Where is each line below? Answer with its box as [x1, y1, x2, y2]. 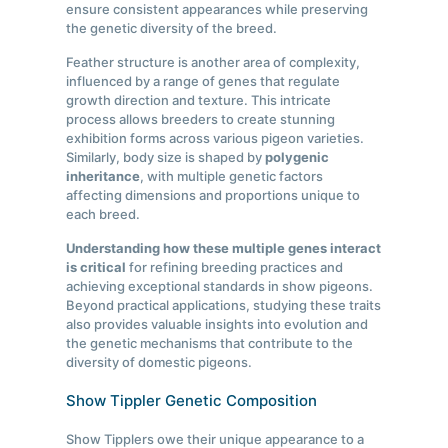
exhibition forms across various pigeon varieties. [66, 130, 365, 147]
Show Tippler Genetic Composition [66, 391, 318, 411]
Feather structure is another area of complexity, [66, 54, 361, 71]
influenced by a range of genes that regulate [66, 73, 341, 90]
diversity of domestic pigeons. [66, 354, 253, 371]
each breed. [66, 206, 141, 223]
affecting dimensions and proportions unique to [66, 187, 361, 204]
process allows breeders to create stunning [66, 111, 336, 128]
